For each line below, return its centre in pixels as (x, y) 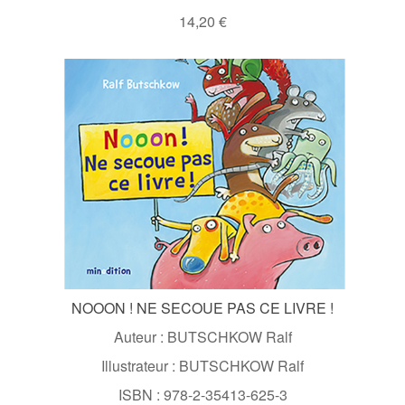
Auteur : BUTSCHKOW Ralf (202, 336)
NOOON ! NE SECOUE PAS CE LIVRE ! (202, 307)
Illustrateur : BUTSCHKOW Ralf (202, 365)
